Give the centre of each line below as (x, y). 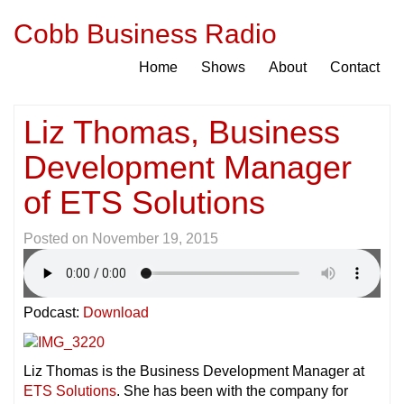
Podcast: (53, 312)
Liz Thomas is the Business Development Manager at (194, 371)
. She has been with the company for (232, 390)
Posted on (58, 239)
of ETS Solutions (144, 202)
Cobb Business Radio (145, 34)
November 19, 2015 (155, 239)
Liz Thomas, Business (182, 132)
